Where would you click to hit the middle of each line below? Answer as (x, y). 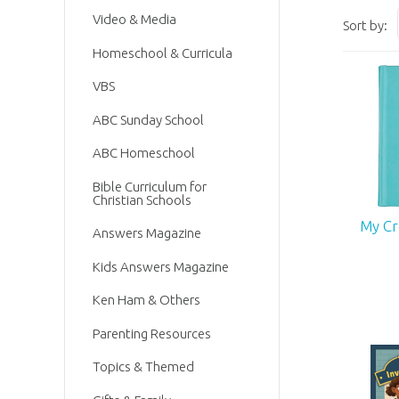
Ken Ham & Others (147, 300)
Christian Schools (142, 199)
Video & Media (135, 20)
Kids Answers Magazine (161, 266)
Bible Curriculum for (150, 186)
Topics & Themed (144, 367)
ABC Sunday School (149, 119)
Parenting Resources (152, 333)
